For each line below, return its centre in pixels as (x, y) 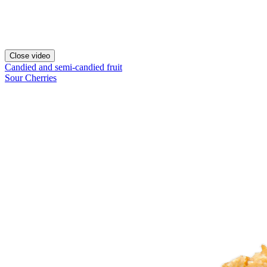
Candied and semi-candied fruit (63, 67)
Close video (30, 56)
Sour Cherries (31, 78)
